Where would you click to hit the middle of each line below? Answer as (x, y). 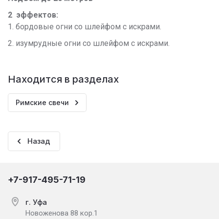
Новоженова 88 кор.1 (62, 213)
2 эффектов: (33, 15)
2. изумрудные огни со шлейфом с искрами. (89, 43)
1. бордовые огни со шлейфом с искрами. (85, 27)
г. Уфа (36, 202)
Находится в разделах (63, 79)
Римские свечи (42, 102)
